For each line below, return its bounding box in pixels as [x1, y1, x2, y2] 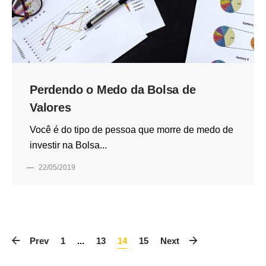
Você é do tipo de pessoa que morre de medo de [30, 124, 233, 135]
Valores [30, 100, 71, 114]
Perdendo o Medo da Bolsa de [30, 83, 196, 96]
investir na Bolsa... [30, 140, 107, 150]
